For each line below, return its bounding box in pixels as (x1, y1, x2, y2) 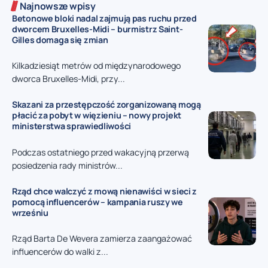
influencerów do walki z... (12, 246, 108, 258)
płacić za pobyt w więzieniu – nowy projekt (12, 109, 182, 121)
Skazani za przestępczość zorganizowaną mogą (12, 99, 201, 111)
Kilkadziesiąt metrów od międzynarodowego (12, 60, 181, 72)
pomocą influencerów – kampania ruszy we (12, 196, 183, 208)
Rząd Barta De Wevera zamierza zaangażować (12, 233, 192, 245)
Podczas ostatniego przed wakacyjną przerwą (12, 146, 189, 158)
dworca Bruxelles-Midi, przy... (12, 73, 125, 85)
